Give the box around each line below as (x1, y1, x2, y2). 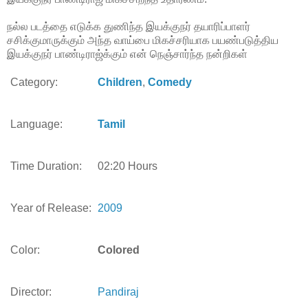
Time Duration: (10, 159, 82, 172)
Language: (10, 118, 63, 130)
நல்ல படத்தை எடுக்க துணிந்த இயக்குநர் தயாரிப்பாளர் (7, 20, 250, 32)
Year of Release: (10, 201, 91, 214)
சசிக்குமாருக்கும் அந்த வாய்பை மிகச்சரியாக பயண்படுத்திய (7, 34, 278, 46)
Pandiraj (98, 285, 139, 298)
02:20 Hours (98, 159, 157, 172)
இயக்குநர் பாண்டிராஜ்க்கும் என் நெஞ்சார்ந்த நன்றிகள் (7, 47, 247, 60)
